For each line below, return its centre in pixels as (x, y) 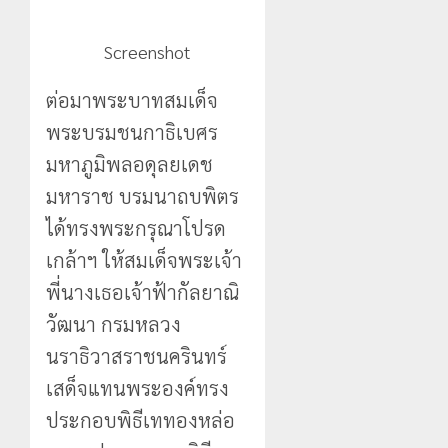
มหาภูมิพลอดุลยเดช (129, 163)
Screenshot (148, 51)
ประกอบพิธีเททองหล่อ (140, 419)
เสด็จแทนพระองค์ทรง (137, 387)
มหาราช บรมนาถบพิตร (142, 195)
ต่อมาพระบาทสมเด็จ (132, 99)
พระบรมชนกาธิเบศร (132, 131)
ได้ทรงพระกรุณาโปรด (136, 227)
